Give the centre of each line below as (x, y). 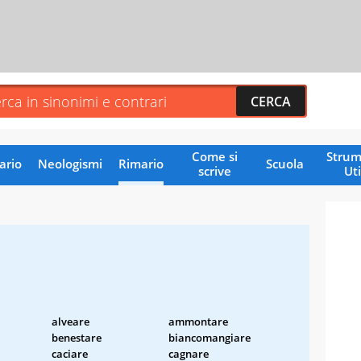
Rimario (141, 163)
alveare (71, 321)
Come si (214, 156)
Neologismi (70, 163)
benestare (77, 337)
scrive (214, 170)
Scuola (284, 163)
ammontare (198, 321)
